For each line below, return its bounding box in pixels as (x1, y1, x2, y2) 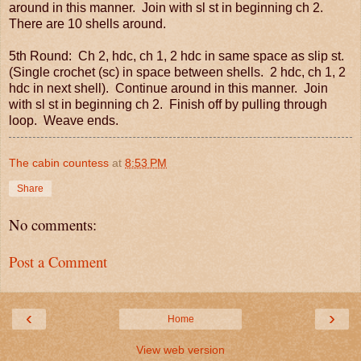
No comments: (9, 214, 97, 234)
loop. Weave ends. (9, 113, 118, 127)
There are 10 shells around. (9, 16, 166, 31)
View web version (136, 342, 225, 356)
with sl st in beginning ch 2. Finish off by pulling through (9, 97, 327, 111)
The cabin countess (9, 156, 109, 169)
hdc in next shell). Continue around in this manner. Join (9, 81, 328, 95)
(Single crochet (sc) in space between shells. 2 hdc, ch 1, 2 (9, 64, 346, 79)
